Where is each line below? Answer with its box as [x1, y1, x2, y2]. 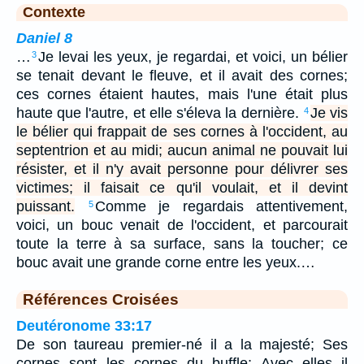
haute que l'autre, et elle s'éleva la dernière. [16, 104, 303, 121]
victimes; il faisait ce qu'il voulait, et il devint [16, 179, 348, 196]
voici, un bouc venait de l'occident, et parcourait [16, 216, 348, 233]
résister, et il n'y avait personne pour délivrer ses [16, 160, 348, 177]
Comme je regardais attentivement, [94, 197, 348, 214]
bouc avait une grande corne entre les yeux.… [16, 253, 315, 271]
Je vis [310, 104, 349, 121]
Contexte [23, 3, 85, 20]
